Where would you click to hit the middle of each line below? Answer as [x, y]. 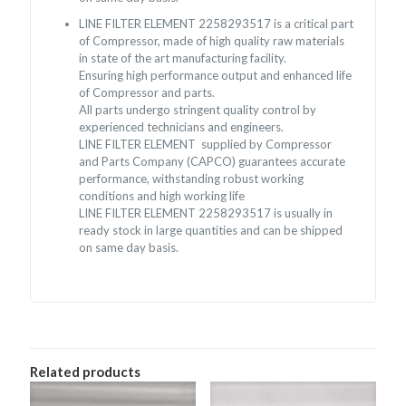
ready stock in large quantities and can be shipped [211, 230]
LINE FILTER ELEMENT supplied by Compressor [206, 144]
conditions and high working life [162, 195]
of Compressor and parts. [147, 92]
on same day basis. [129, 247]
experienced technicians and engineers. [182, 126]
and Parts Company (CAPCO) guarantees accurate [213, 161]
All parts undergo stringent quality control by [198, 109]
